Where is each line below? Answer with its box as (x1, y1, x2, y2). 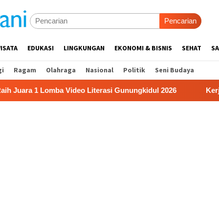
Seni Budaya (155, 66, 194, 74)
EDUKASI (27, 44, 54, 52)
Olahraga (46, 66, 76, 74)
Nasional (86, 66, 113, 74)
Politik (123, 66, 145, 74)
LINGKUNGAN (64, 44, 105, 52)
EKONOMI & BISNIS (114, 44, 172, 52)
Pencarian (164, 17, 197, 25)
